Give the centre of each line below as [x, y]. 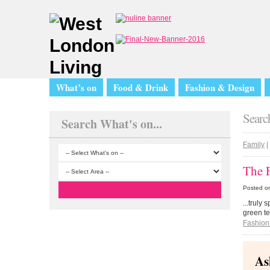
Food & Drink [141, 87]
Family [253, 144]
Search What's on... [112, 124]
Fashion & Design [220, 87]
